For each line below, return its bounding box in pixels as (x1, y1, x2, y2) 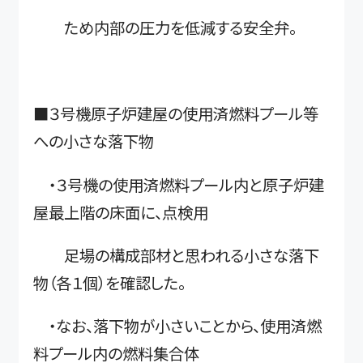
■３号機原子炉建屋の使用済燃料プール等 (33, 102, 319, 126)
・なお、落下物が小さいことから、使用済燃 (33, 314, 322, 338)
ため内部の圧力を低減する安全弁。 (33, 15, 297, 39)
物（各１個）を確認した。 (33, 271, 186, 295)
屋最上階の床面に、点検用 (33, 200, 209, 224)
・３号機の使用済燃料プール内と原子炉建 (33, 173, 325, 196)
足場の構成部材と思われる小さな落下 (33, 244, 320, 267)
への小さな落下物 (33, 130, 155, 153)
